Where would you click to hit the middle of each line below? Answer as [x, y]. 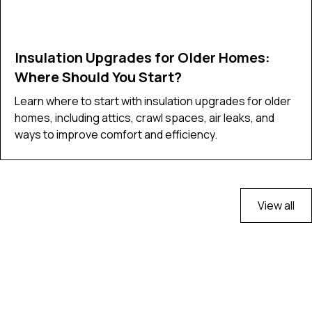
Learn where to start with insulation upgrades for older [153, 101]
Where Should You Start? [98, 77]
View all [276, 205]
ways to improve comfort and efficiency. [116, 134]
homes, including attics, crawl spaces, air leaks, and [145, 117]
